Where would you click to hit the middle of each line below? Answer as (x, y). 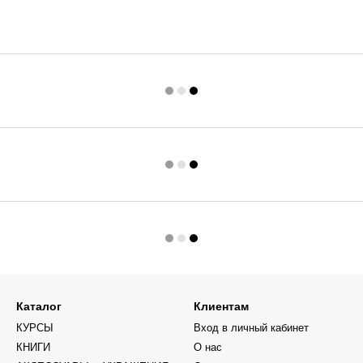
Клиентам (221, 307)
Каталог (39, 307)
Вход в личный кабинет (251, 328)
